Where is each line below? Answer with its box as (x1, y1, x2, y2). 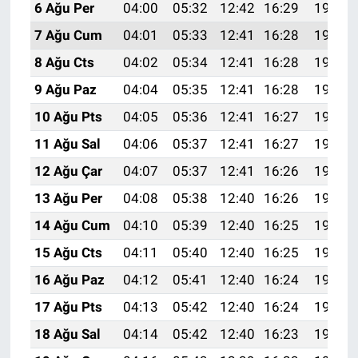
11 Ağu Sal (34, 135, 101, 152)
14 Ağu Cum (34, 217, 110, 233)
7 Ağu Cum (34, 26, 102, 43)
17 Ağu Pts (34, 298, 102, 315)
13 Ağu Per (34, 189, 102, 206)
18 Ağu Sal (34, 325, 101, 342)
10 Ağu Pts (34, 108, 102, 125)
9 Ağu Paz (34, 81, 97, 97)
